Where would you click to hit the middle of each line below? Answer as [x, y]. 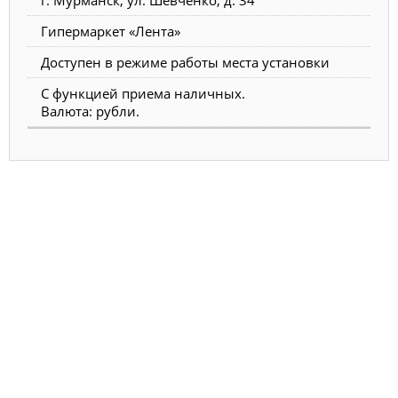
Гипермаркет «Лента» [111, 31]
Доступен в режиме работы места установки [185, 62]
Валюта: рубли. [90, 111]
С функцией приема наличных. [143, 93]
